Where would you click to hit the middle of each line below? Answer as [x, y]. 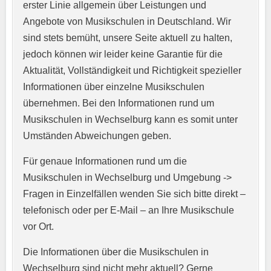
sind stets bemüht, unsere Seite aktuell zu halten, [128, 38]
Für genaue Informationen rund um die [105, 161]
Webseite [75, 233]
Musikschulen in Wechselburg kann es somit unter [130, 119]
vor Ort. [38, 226]
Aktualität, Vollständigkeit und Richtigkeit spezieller [132, 70]
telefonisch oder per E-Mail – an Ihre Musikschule [129, 210]
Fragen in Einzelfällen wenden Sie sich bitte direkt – [134, 194]
